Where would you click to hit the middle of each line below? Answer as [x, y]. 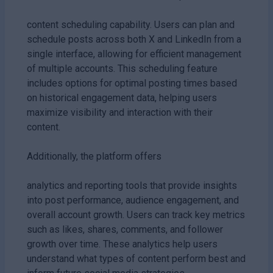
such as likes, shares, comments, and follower [125, 229]
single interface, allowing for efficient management [134, 54]
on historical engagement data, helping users [122, 97]
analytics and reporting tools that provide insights [132, 185]
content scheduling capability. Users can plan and [131, 24]
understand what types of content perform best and [136, 258]
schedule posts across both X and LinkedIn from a [134, 39]
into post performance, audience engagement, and [133, 200]
